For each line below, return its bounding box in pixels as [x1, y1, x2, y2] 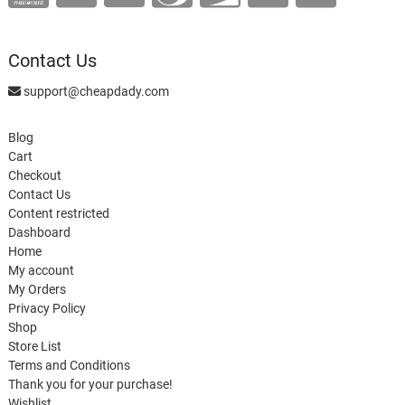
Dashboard [7, 225, 71, 240]
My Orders [7, 282, 66, 297]
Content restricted [7, 206, 109, 221]
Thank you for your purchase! [7, 377, 173, 392]
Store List [7, 339, 61, 354]
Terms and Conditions [7, 358, 130, 373]
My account [7, 263, 74, 278]
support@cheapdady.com [23, 84, 169, 99]
